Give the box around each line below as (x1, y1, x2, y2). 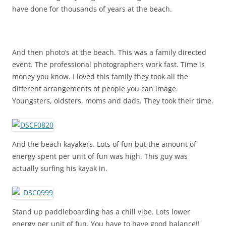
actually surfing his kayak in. (12, 163, 107, 174)
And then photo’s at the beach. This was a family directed (12, 47, 206, 58)
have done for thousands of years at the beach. (12, 4, 172, 14)
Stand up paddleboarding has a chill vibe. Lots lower (12, 207, 190, 217)
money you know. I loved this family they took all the (12, 72, 188, 82)
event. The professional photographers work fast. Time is (12, 60, 205, 70)
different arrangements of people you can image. (12, 84, 178, 94)
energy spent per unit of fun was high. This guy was (12, 151, 188, 161)
